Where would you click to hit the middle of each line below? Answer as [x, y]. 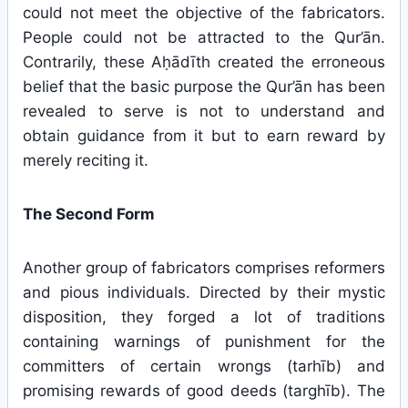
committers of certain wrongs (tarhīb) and [204, 366]
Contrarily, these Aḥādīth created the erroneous [204, 62]
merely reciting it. [86, 160]
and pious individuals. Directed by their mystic [204, 292]
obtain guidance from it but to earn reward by [204, 136]
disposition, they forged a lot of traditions [204, 317]
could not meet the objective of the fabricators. [204, 13]
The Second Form [89, 214]
